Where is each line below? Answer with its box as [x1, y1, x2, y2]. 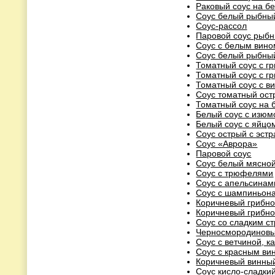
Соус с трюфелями [196, 168, 274, 178]
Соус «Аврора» [196, 138, 258, 149]
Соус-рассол [196, 20, 247, 31]
